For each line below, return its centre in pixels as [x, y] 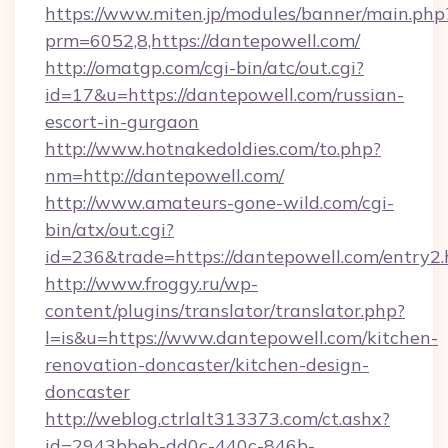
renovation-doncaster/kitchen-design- [207, 364]
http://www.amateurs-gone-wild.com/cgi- [219, 202]
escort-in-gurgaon [122, 121]
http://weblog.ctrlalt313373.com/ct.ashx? [217, 418]
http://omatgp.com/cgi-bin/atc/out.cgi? [204, 67]
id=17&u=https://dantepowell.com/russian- [224, 94]
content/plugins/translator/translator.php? [225, 310]
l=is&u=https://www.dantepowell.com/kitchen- [241, 337]
